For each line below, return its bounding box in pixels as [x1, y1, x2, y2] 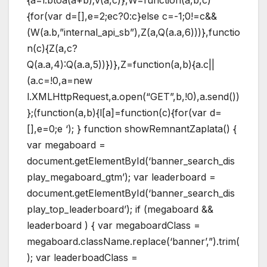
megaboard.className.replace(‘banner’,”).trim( [27, 235, 240, 247]
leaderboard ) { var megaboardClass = [27, 219, 200, 231]
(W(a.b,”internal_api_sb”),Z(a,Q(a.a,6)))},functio [27, 26, 240, 38]
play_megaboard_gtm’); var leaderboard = [27, 170, 216, 183]
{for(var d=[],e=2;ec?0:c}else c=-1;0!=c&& [27, 10, 217, 22]
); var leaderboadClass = [27, 251, 138, 263]
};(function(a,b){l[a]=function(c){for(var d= [27, 106, 222, 119]
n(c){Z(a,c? [27, 42, 77, 54]
